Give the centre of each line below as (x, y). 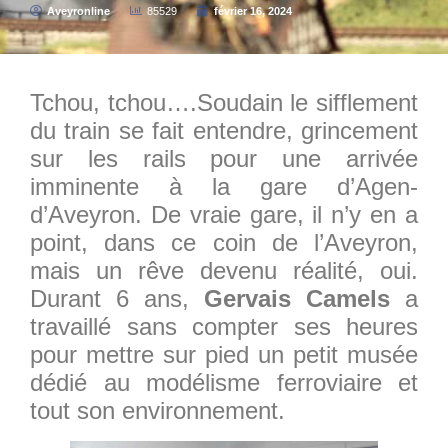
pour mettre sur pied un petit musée (224, 354)
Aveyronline (78, 10)
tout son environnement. (157, 410)
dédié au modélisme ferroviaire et (224, 382)
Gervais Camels (297, 298)
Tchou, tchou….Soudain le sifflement (224, 102)
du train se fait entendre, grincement (224, 130)
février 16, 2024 (253, 10)
